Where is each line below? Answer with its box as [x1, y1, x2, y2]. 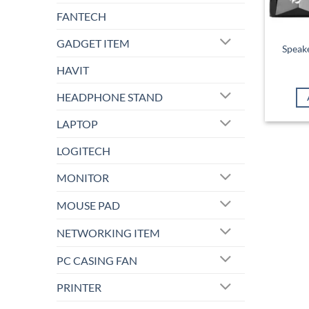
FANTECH [57, 9, 106, 23]
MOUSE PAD [57, 198, 120, 212]
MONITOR [57, 171, 109, 185]
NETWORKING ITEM [57, 226, 160, 239]
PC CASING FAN [57, 253, 137, 267]
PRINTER [57, 281, 101, 295]
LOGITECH [57, 144, 110, 158]
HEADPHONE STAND [57, 90, 163, 103]
